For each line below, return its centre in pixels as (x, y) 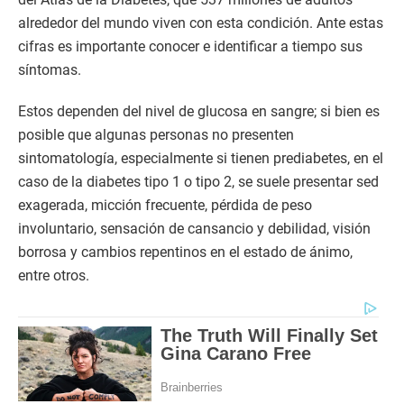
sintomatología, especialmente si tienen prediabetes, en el (201, 158)
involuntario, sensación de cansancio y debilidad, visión (194, 229)
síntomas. (50, 70)
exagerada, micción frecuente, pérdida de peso (165, 205)
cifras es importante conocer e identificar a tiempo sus (190, 46)
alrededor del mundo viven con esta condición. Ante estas (201, 23)
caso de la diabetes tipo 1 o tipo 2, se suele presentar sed (198, 182)
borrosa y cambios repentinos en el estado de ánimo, (185, 252)
